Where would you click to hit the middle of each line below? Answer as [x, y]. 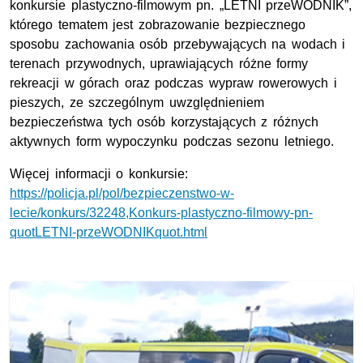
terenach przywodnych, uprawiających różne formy [159, 63]
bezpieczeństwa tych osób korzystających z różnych [164, 122]
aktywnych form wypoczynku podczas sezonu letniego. [172, 141]
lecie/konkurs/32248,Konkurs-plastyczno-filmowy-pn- [161, 212]
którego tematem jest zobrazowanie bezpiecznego [158, 24]
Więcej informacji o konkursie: [99, 173]
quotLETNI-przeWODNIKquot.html [109, 232]
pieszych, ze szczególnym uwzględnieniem [137, 102]
